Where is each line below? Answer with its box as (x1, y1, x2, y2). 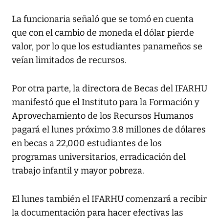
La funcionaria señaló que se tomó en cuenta (12, 14, 194, 25)
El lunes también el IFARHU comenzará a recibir (12, 194, 207, 205)
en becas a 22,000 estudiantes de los (12, 138, 162, 149)
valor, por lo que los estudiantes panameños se (12, 41, 202, 52)
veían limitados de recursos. (12, 55, 127, 66)
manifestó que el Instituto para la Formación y (12, 97, 199, 108)
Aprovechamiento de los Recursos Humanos (12, 110, 194, 122)
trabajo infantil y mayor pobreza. (12, 165, 144, 176)
